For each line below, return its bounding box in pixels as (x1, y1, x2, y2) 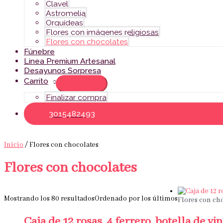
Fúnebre (24, 46, 55, 56)
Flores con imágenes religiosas (46, 27, 159, 37)
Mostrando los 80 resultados (4, 194, 95, 203)
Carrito (24, 76, 48, 86)
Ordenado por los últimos (95, 194, 178, 203)
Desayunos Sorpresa (24, 65, 101, 75)
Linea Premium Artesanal (24, 56, 115, 66)
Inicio (4, 140, 23, 149)
